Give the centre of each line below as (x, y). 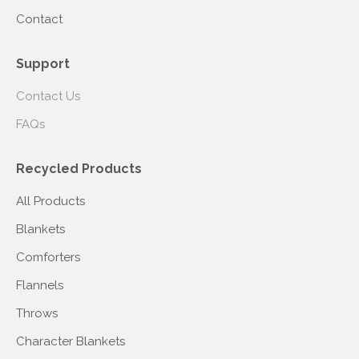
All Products (50, 201)
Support (43, 64)
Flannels (40, 285)
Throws (37, 313)
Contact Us (48, 96)
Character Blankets (71, 341)
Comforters (48, 257)
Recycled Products (79, 169)
